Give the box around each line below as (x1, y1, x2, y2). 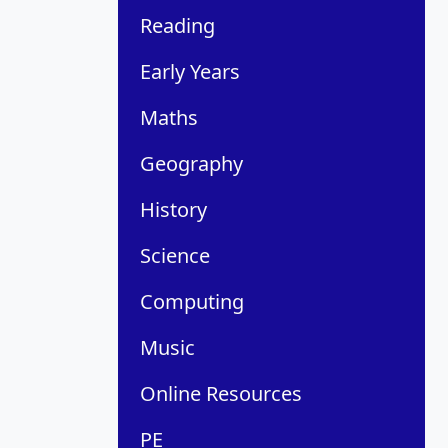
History (140, 196, 207, 224)
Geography (140, 150, 243, 178)
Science (140, 242, 210, 270)
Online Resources (140, 380, 302, 408)
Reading (140, 12, 215, 40)
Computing (140, 288, 244, 316)
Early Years (140, 58, 240, 86)
